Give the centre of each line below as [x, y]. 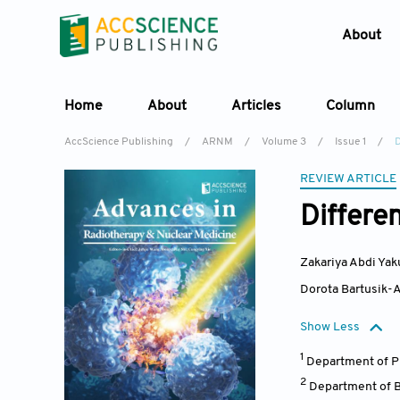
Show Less [330, 328]
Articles [256, 106]
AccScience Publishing [119, 142]
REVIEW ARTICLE [348, 179]
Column [350, 106]
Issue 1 [350, 142]
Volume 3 [284, 142]
